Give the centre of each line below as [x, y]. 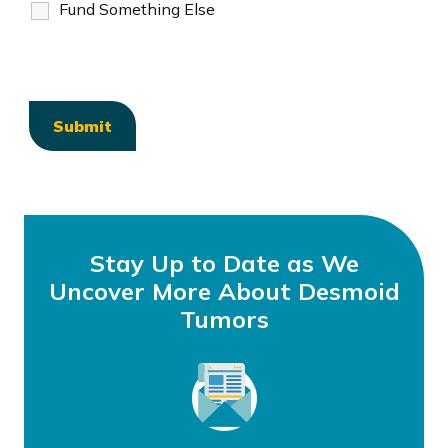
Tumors [224, 319]
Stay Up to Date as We [224, 263]
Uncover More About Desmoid [224, 291]
